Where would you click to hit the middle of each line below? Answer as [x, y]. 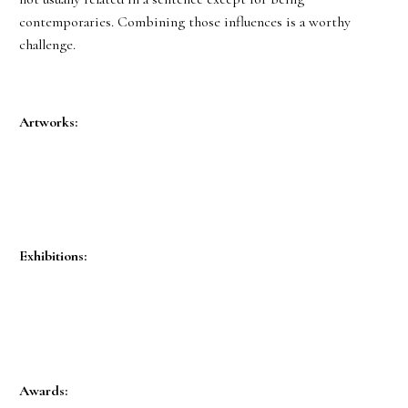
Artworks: [48, 122]
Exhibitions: [53, 256]
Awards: [43, 390]
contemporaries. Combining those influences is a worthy [185, 21]
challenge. [47, 44]
